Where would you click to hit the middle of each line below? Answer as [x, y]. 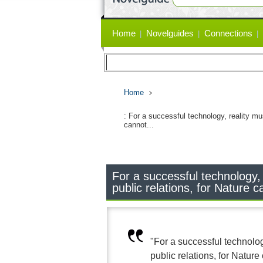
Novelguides [170, 33]
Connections [228, 33]
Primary [119, 26]
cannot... [139, 125]
